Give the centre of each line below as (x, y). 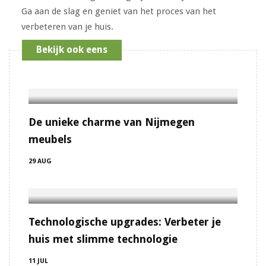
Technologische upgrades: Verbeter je (125, 221)
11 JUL (38, 261)
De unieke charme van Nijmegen (112, 122)
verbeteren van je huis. (67, 26)
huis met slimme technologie (103, 239)
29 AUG (40, 161)
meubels (50, 139)
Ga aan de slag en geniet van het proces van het (118, 11)
